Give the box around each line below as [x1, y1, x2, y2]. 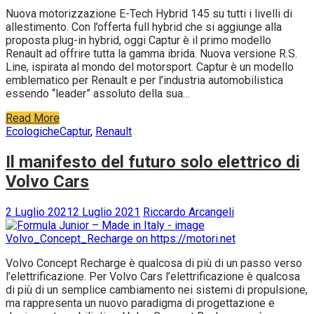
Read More [6, 111, 60, 125]
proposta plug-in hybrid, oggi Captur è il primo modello [6, 34, 271, 48]
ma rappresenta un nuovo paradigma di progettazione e [6, 296, 275, 310]
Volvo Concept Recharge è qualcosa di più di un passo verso [6, 257, 302, 271]
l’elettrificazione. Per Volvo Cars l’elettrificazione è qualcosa [6, 270, 300, 284]
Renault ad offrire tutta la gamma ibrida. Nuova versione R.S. [6, 47, 297, 61]
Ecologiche [6, 125, 60, 139]
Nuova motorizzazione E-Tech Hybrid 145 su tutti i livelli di [6, 7, 292, 21]
